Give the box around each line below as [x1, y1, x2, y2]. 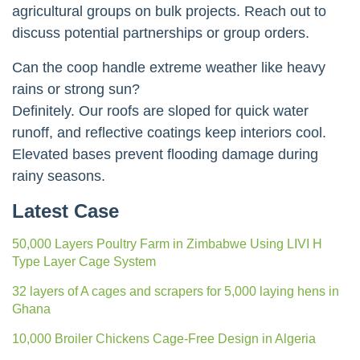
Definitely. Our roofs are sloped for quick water [12, 102, 309, 119]
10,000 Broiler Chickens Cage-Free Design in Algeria [12, 331, 316, 346]
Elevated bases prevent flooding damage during [12, 145, 318, 162]
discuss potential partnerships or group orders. [12, 24, 309, 41]
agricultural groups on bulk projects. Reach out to [12, 2, 326, 19]
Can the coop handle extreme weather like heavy [12, 59, 325, 76]
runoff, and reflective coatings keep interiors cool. [12, 124, 326, 141]
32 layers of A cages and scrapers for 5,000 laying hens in [12, 284, 339, 298]
